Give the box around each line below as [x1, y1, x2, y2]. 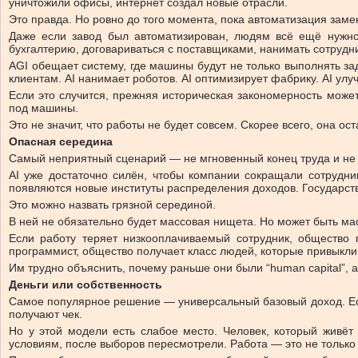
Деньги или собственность [9, 277, 162, 291]
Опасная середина [9, 134, 113, 148]
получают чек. [9, 307, 82, 320]
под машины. [9, 101, 78, 114]
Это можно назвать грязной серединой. [9, 197, 216, 211]
